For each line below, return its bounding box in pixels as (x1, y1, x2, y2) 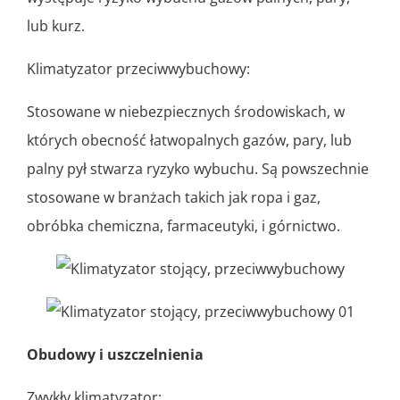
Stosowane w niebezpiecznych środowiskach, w (27, 102, 345, 122)
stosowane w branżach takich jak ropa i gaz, (27, 187, 321, 208)
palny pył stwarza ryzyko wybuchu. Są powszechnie (27, 159, 369, 179)
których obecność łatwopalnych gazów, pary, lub (27, 130, 352, 151)
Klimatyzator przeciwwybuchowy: (27, 59, 250, 79)
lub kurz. (27, 16, 85, 37)
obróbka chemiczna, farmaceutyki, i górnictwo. (27, 216, 340, 237)
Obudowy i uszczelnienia (27, 345, 204, 365)
